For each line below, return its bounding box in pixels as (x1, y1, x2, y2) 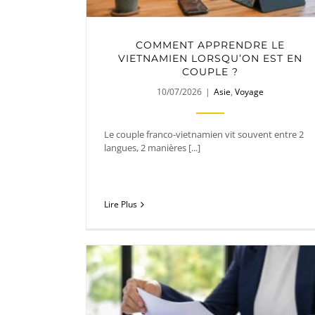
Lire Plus (104, 198, 137, 211)
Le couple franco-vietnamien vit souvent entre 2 (104, 127, 304, 141)
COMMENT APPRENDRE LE (135, 38, 285, 51)
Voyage (234, 85, 264, 98)
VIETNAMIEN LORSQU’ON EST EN (117, 51, 302, 65)
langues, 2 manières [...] (104, 141, 200, 154)
